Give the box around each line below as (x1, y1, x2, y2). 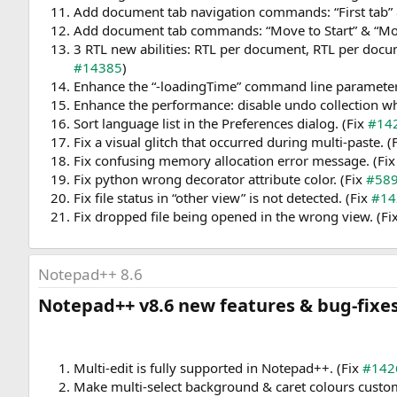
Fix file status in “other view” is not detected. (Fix (74, 189, 371, 207)
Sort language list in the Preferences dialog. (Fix (74, 114, 368, 133)
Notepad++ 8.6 (38, 264, 143, 285)
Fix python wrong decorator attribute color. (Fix (74, 170, 366, 189)
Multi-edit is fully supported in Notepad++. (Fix (74, 359, 362, 378)
